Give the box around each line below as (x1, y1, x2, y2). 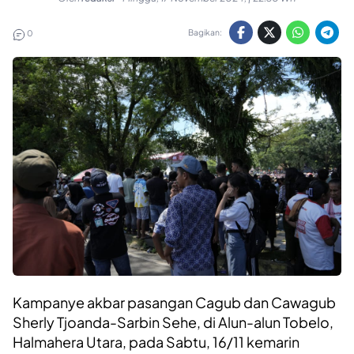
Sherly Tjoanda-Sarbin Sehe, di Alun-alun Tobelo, (13, 313, 333, 332)
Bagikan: (188, 27, 223, 38)
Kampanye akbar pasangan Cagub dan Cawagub (13, 293, 336, 312)
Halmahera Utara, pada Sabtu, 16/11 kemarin (13, 333, 299, 352)
